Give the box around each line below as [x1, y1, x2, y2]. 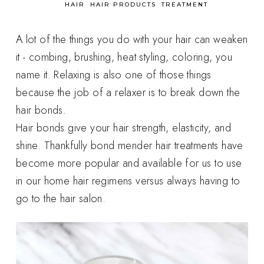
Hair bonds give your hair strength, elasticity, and [15, 120, 232, 136]
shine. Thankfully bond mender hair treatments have [15, 137, 243, 153]
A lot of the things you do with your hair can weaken [15, 31, 248, 47]
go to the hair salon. [15, 190, 106, 206]
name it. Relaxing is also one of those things [15, 67, 212, 82]
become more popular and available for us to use [15, 155, 242, 171]
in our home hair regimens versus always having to [15, 173, 240, 189]
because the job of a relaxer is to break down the [15, 84, 240, 100]
